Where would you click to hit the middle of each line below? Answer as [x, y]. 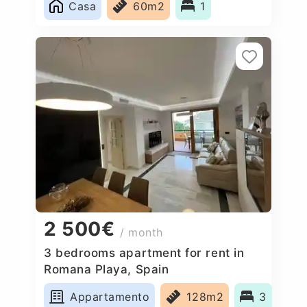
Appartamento [110, 296]
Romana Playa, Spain [107, 269]
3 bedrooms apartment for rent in [144, 253]
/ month [142, 233]
